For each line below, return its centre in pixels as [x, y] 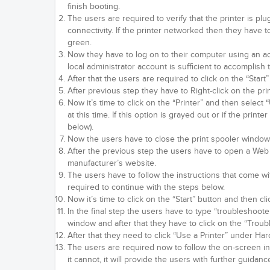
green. [80, 43]
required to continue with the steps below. [146, 187]
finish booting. [94, 7]
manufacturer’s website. [112, 163]
